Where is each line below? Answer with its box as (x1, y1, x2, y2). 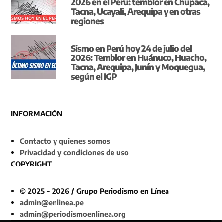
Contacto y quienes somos (20, 136, 111, 146)
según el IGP (71, 71, 117, 82)
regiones (71, 15, 104, 27)
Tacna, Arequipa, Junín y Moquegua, (71, 61, 205, 73)
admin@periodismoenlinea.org (20, 209, 126, 219)
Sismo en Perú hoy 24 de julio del (71, 43, 192, 54)
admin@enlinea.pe (20, 198, 84, 207)
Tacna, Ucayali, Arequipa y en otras (71, 6, 201, 17)
